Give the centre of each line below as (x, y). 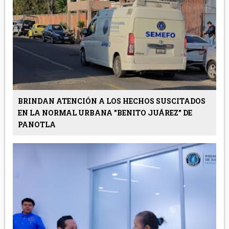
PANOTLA (37, 125)
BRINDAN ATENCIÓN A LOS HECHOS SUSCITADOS (111, 101)
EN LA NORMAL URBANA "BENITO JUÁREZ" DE (105, 113)
